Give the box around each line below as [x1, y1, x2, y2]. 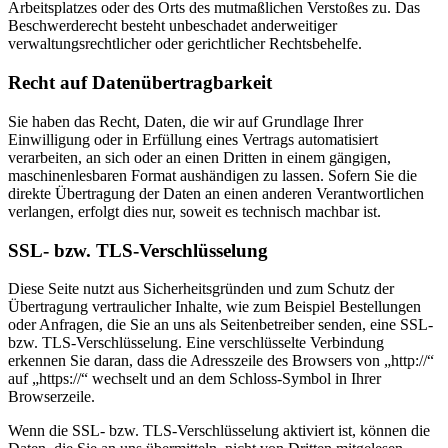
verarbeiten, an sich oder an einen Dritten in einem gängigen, [8, 148, 391, 166]
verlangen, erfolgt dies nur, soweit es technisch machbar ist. [8, 202, 381, 220]
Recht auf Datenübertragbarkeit [8, 72, 272, 94]
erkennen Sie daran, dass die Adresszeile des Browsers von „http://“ [8, 352, 434, 370]
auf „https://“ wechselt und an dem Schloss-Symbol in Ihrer [8, 370, 381, 388]
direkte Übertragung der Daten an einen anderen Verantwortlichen [8, 184, 424, 202]
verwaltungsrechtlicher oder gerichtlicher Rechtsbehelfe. [8, 35, 362, 53]
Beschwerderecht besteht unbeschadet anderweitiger [8, 17, 337, 35]
